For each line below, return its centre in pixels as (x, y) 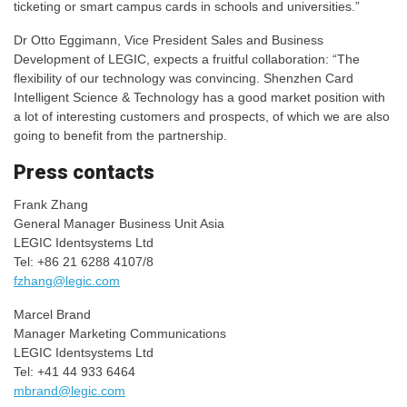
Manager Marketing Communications (120, 334)
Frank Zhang (51, 205)
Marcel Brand (52, 315)
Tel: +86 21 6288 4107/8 (84, 262)
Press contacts (84, 173)
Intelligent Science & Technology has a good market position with (199, 98)
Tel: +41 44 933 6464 (74, 372)
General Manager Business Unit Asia (119, 224)
